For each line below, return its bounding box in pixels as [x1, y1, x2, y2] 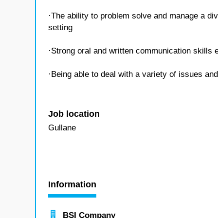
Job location [48, 109, 100, 119]
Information [48, 180, 96, 189]
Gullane [48, 123, 76, 132]
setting [48, 23, 73, 32]
